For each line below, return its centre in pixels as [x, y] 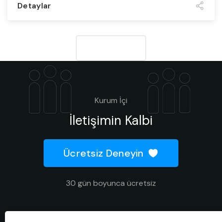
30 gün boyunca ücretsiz [111, 183]
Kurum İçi [111, 101]
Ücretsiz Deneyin [103, 153]
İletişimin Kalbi [111, 121]
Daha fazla [111, 48]
